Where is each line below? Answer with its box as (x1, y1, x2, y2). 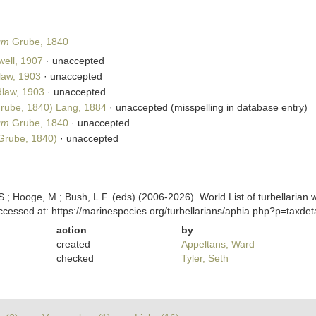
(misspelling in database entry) (167, 102, 308, 113)
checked (56, 253, 95, 264)
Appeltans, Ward (181, 238, 255, 250)
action (56, 224, 87, 236)
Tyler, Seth (181, 253, 229, 264)
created (56, 238, 91, 250)
